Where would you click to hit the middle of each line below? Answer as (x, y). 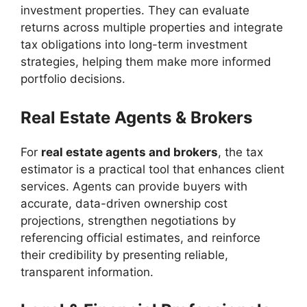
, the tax (241, 152)
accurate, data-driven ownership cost (124, 203)
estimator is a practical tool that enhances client (152, 169)
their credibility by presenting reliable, (124, 255)
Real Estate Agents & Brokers (136, 117)
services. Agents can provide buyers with (134, 186)
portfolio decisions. (73, 79)
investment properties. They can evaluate (135, 10)
